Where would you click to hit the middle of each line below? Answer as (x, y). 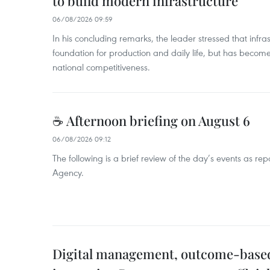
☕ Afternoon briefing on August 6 (151, 121)
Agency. (68, 173)
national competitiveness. (101, 67)
